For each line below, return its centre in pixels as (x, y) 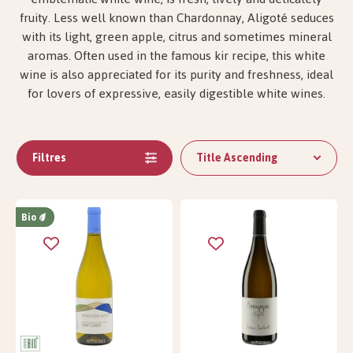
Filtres (49, 158)
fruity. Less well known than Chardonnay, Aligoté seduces (176, 17)
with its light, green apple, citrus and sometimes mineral (176, 36)
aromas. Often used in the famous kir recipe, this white (176, 55)
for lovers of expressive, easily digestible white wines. (176, 93)
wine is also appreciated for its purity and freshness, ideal (176, 74)
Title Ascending (237, 158)
